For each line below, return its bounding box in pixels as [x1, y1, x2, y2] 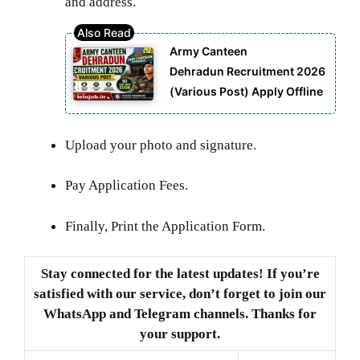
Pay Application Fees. [65, 178, 188, 194]
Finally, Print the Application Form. [65, 218, 265, 234]
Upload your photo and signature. [65, 137, 256, 153]
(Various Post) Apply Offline [170, 84, 323, 98]
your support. [140, 326, 220, 342]
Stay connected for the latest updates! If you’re [40, 266, 320, 282]
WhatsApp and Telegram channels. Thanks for [43, 306, 317, 322]
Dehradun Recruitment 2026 [170, 63, 325, 78]
